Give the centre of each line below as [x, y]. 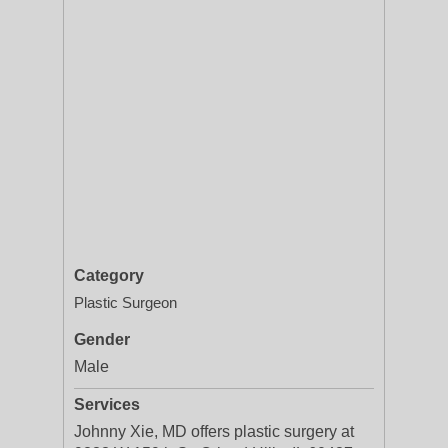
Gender [102, 339]
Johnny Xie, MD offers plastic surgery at [214, 431]
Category [109, 275]
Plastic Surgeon [125, 302]
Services [107, 404]
